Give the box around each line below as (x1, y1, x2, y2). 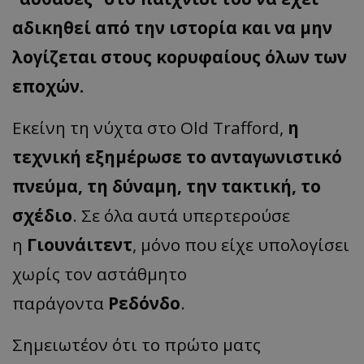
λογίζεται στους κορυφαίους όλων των (12, 45, 347, 69)
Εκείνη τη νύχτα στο (12, 116, 180, 140)
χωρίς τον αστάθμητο (12, 262, 187, 286)
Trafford (213, 116, 279, 140)
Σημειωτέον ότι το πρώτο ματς (12, 333, 261, 357)
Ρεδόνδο (108, 292, 180, 315)
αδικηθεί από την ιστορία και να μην (12, 16, 332, 40)
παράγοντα (12, 292, 108, 315)
